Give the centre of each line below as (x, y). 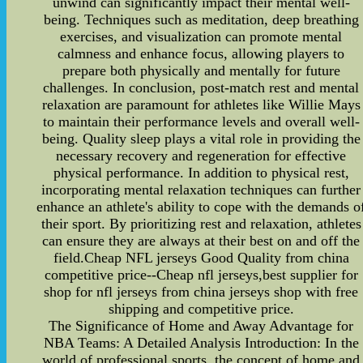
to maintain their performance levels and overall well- (201, 121)
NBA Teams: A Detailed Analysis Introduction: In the (201, 342)
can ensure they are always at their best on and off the (201, 240)
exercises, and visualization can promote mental (201, 36)
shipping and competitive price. (201, 308)
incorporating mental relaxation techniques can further (201, 189)
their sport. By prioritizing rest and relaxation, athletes (201, 223)
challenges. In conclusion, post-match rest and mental (201, 87)
